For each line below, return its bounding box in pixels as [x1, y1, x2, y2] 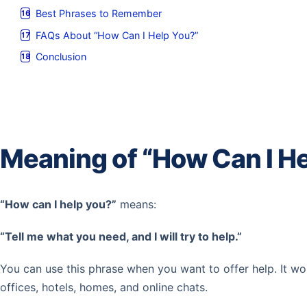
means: [116, 197, 156, 211]
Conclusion [36, 51, 87, 63]
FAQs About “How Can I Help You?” [36, 29, 199, 41]
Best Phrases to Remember [36, 8, 162, 20]
